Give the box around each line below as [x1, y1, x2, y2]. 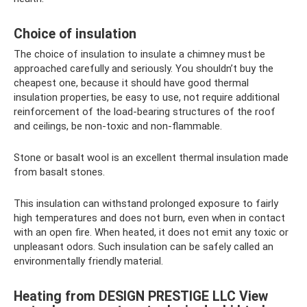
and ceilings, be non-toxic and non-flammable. [14, 120, 222, 133]
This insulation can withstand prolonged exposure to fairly [14, 197, 278, 210]
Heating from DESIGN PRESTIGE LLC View [14, 288, 268, 304]
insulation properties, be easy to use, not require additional [14, 91, 280, 104]
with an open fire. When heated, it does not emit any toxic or [14, 226, 288, 239]
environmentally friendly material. [14, 255, 163, 268]
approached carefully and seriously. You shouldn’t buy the [14, 62, 273, 75]
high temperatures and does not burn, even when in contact [14, 212, 285, 225]
